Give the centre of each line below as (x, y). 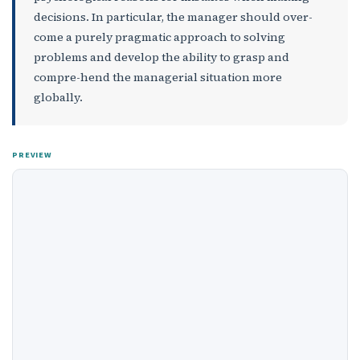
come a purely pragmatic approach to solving (159, 37)
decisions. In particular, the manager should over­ (173, 16)
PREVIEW (32, 155)
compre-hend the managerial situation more (157, 77)
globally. (58, 97)
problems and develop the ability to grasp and (161, 57)
